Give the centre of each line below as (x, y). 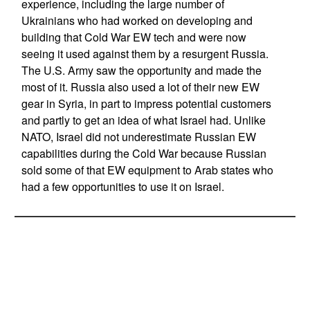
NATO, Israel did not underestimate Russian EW (138, 137)
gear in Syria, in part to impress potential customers (146, 103)
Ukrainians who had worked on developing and (137, 20)
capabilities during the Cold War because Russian (144, 153)
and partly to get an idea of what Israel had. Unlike (143, 120)
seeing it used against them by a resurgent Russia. (145, 54)
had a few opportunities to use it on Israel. (122, 186)
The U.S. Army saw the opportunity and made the (141, 70)
